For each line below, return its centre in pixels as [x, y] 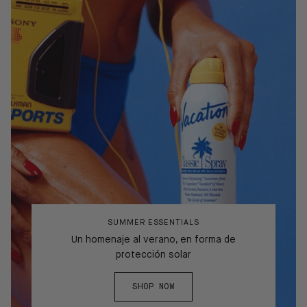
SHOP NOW [153, 287]
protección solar [153, 255]
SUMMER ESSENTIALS [153, 223]
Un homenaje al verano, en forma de [153, 240]
